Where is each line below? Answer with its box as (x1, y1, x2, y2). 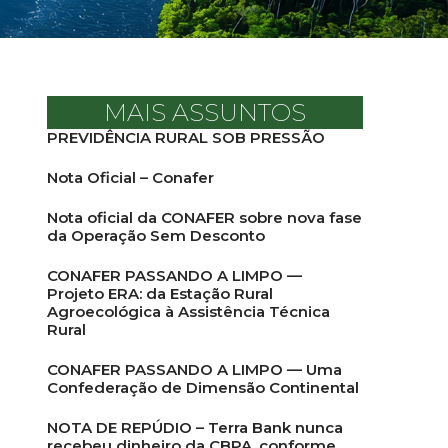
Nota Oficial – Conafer (47, 168, 214, 187)
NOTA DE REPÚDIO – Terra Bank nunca (47, 418, 343, 437)
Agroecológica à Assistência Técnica (47, 302, 330, 321)
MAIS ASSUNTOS (103, 98, 306, 127)
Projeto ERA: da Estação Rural (47, 284, 273, 303)
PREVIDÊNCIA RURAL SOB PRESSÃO (47, 128, 325, 147)
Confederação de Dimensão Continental (47, 378, 359, 397)
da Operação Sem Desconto (47, 226, 265, 245)
